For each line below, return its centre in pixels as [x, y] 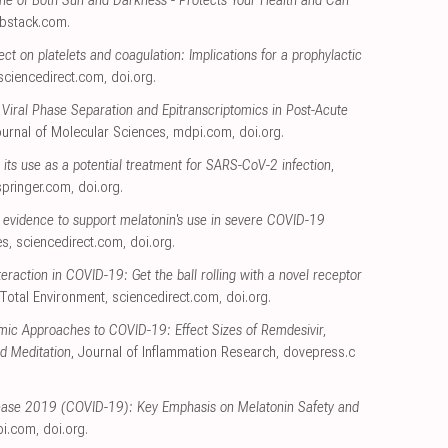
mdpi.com [202, 133]
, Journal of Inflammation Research [173, 353]
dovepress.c [319, 353]
